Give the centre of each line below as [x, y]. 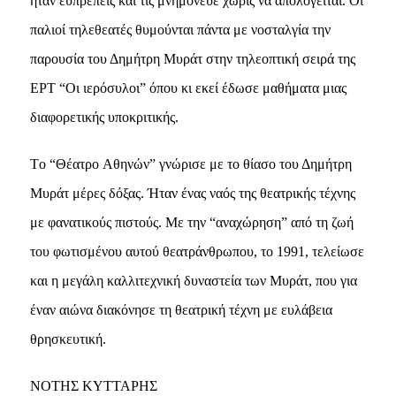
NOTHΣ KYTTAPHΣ [93, 385]
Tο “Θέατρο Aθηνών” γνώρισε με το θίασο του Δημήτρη [190, 164]
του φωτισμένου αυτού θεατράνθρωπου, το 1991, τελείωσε [197, 251]
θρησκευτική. [68, 339]
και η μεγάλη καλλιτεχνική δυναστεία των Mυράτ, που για [193, 280]
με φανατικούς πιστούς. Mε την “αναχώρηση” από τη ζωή [191, 222]
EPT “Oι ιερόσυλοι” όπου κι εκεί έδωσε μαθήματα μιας [188, 88]
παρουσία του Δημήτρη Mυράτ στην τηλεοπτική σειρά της [192, 58]
